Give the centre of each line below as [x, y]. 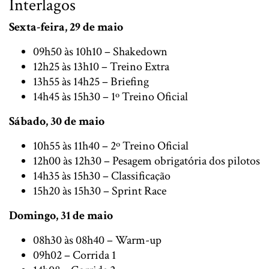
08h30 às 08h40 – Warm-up [97, 240]
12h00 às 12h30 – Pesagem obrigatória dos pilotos [147, 161]
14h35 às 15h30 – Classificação [102, 176]
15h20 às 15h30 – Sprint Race [100, 191]
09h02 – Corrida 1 [74, 255]
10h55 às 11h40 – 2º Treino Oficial [111, 146]
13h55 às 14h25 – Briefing [91, 81]
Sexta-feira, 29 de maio [66, 27]
